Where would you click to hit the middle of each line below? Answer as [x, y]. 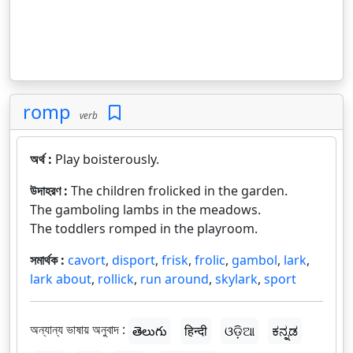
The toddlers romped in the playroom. [144, 229]
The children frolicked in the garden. [179, 191]
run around [175, 279]
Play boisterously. [107, 159]
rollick [116, 279]
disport [134, 260]
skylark [236, 279]
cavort [87, 260]
